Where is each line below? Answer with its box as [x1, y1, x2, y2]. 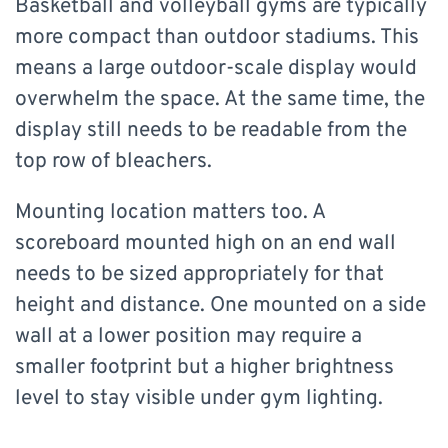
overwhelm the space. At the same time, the [15, 86, 425, 114]
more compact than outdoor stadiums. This [15, 24, 419, 52]
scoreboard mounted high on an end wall [15, 230, 396, 258]
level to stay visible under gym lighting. [15, 385, 383, 413]
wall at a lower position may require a [15, 323, 362, 351]
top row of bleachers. [15, 148, 212, 176]
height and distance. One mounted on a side [15, 292, 426, 320]
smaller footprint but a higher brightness [15, 354, 394, 382]
